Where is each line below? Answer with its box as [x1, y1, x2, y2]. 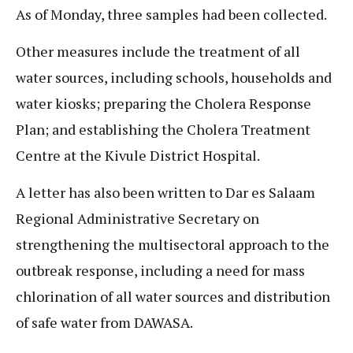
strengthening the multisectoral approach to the [16, 235, 329, 255]
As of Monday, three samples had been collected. [16, 4, 327, 24]
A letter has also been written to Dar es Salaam [16, 183, 315, 203]
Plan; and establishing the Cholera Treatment [16, 119, 310, 139]
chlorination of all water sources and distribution [16, 287, 330, 307]
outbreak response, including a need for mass [16, 261, 305, 281]
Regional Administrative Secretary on [16, 209, 259, 229]
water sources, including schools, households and [16, 67, 332, 87]
